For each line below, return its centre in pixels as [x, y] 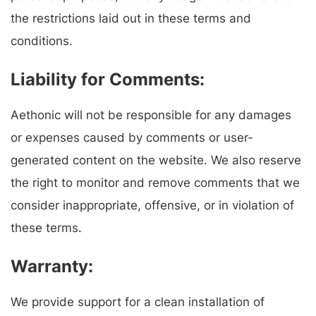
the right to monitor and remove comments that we [155, 183]
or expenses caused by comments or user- [132, 138]
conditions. [42, 41]
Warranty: [52, 267]
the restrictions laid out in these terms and [131, 19]
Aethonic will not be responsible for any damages [151, 115]
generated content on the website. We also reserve [156, 160]
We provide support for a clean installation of [138, 302]
